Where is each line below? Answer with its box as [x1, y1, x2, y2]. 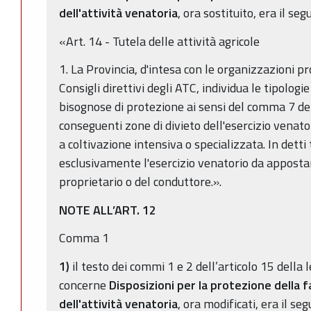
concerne [59, 275, 109, 294]
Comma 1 [59, 228, 109, 248]
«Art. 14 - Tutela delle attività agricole [59, 31, 260, 51]
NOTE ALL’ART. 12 [59, 200, 156, 219]
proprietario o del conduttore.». [59, 172, 221, 192]
